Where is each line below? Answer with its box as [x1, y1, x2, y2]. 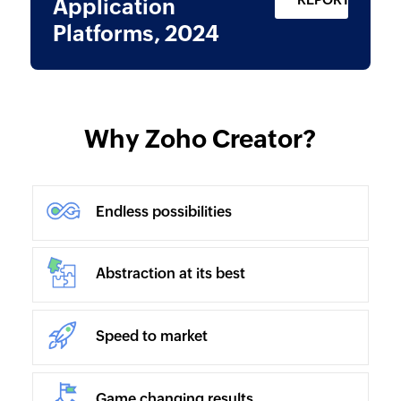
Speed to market [95, 328, 208, 346]
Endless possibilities [95, 202, 232, 220]
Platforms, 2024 [52, 21, 219, 46]
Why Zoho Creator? [84, 124, 317, 153]
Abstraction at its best [95, 265, 245, 283]
